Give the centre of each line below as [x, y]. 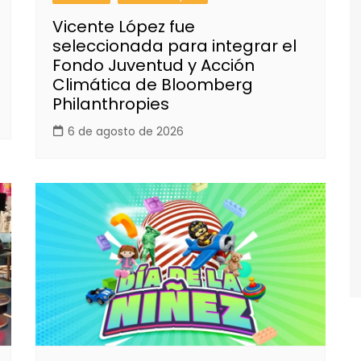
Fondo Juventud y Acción [154, 65]
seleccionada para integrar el [174, 46]
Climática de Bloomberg [153, 84]
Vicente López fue [124, 26]
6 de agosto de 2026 [126, 131]
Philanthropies [111, 104]
